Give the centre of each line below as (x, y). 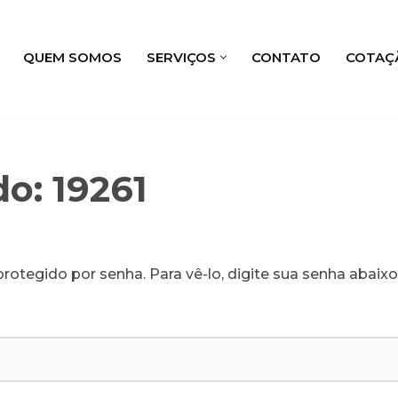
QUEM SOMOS (72, 57)
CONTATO (286, 57)
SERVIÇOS (181, 57)
